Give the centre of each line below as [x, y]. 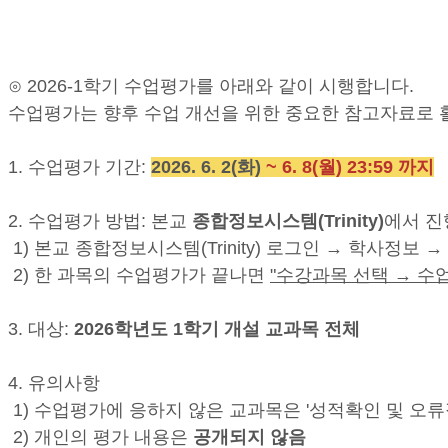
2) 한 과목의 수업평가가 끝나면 [139, 275]
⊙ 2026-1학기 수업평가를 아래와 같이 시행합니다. [211, 86]
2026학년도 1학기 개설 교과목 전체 [217, 329]
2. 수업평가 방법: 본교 [100, 221]
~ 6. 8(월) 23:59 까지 [350, 167]
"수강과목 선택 [332, 275]
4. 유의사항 [54, 383]
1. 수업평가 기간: [79, 167]
